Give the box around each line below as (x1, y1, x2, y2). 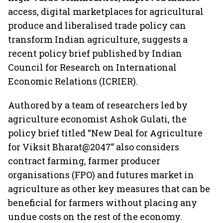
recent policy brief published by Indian (8, 47, 182, 59)
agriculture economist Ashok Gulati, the (8, 113, 187, 125)
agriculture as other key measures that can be (8, 183, 210, 195)
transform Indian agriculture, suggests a (8, 33, 188, 45)
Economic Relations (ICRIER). (8, 75, 138, 87)
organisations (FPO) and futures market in (8, 169, 194, 181)
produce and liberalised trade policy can (8, 19, 186, 31)
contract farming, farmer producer (8, 155, 160, 167)
